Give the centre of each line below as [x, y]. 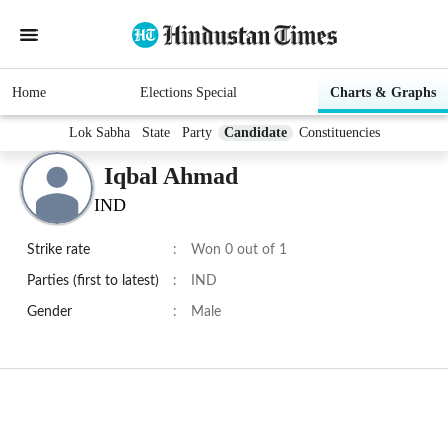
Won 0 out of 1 [239, 250]
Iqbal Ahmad [171, 175]
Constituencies [339, 133]
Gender [49, 312]
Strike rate [58, 250]
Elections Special [188, 93]
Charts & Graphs [383, 93]
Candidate [255, 133]
